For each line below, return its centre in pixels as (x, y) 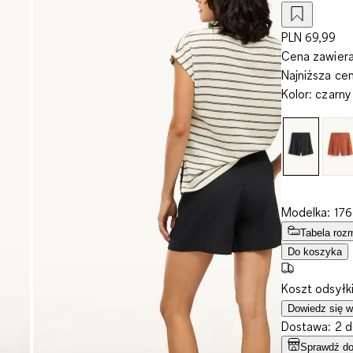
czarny (333, 93)
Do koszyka (314, 251)
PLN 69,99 (308, 37)
